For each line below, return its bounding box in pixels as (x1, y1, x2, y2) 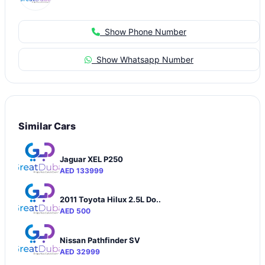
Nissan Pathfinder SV (60, 235, 140, 245)
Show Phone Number (100, 26, 186, 37)
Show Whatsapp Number (92, 54, 193, 64)
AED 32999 (60, 247, 100, 257)
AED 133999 (60, 166, 104, 175)
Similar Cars (18, 120, 76, 132)
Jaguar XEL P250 (60, 154, 123, 164)
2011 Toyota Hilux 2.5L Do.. (60, 195, 161, 205)
